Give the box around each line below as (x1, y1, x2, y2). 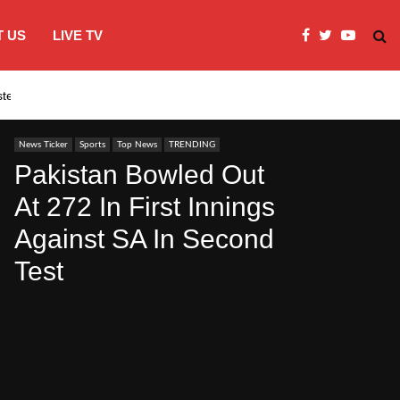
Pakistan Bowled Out (14, 160, 264, 189)
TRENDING (169, 140, 215, 149)
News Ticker (19, 140, 68, 149)
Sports (79, 140, 105, 149)
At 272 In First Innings (14, 192, 275, 221)
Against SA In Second (14, 224, 274, 254)
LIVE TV (53, 28, 103, 43)
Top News (117, 140, 157, 149)
